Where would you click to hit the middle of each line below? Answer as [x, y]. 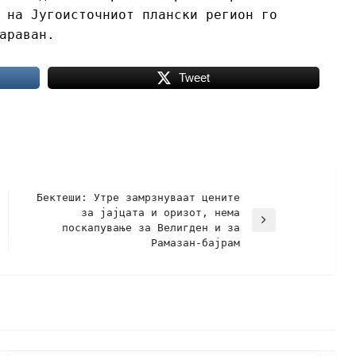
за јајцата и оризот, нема [160, 212]
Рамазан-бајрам [195, 242]
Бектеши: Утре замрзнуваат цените [138, 197]
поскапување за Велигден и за [151, 227]
